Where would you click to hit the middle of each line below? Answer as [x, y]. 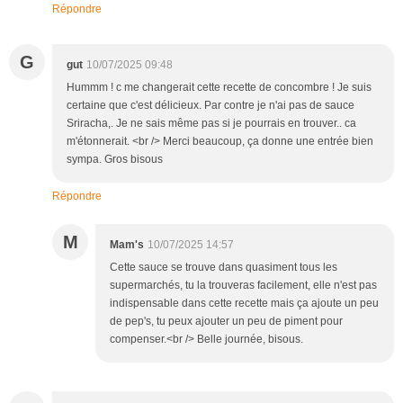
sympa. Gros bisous [115, 159]
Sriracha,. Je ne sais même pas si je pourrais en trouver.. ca [211, 123]
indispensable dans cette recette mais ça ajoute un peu [244, 303]
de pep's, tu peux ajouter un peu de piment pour [226, 321]
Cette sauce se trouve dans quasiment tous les [224, 267]
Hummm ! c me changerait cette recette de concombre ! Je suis [219, 87]
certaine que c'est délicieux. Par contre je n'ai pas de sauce [210, 105]
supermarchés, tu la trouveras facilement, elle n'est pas [243, 285]
